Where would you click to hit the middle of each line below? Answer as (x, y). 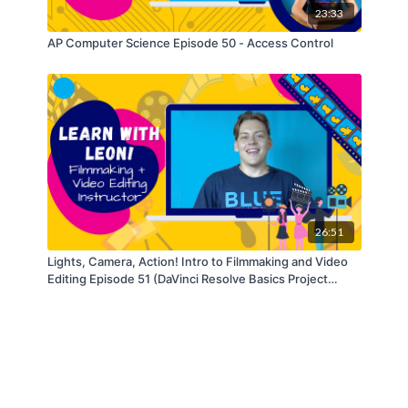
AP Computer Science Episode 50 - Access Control (190, 43)
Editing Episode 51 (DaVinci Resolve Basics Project (187, 278)
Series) (67, 296)
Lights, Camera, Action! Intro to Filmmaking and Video (197, 261)
